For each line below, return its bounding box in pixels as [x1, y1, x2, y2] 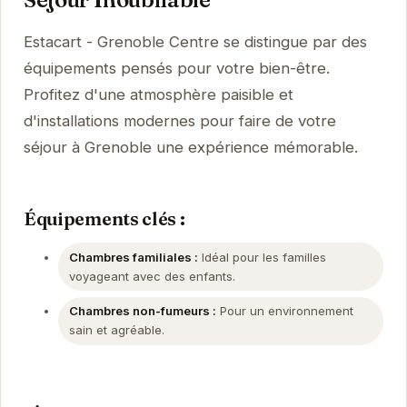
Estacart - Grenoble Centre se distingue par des [23, 32, 367, 51]
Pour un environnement [215, 303, 353, 319]
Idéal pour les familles [197, 249, 326, 264]
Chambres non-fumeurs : [68, 303, 216, 319]
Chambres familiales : [68, 249, 198, 264]
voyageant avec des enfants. [68, 268, 235, 283]
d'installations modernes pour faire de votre [23, 111, 336, 130]
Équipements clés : [23, 207, 185, 231]
